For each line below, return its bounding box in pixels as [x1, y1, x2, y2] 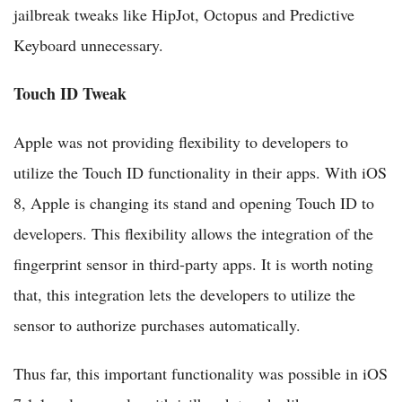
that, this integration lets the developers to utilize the [13, 284, 355, 306]
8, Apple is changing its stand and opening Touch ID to [13, 192, 374, 214]
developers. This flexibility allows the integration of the [13, 223, 373, 245]
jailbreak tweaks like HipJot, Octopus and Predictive [13, 4, 354, 26]
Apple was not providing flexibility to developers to [13, 131, 348, 153]
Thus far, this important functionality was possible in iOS [13, 363, 388, 385]
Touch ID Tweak [13, 82, 127, 106]
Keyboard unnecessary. [13, 34, 163, 57]
